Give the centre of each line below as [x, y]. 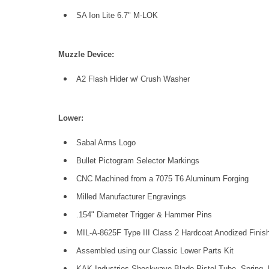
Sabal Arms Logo [106, 143]
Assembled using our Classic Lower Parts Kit [155, 251]
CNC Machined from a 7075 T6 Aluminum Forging [162, 179]
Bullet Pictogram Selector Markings [138, 161]
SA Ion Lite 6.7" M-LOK [117, 15]
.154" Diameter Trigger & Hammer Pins [144, 215]
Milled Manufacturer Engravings [131, 197]
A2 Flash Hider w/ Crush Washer [133, 79]
